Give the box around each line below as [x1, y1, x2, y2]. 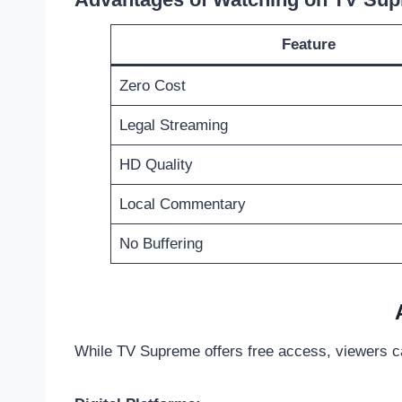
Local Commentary [118, 196, 246, 214]
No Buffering [118, 235, 203, 253]
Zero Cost [118, 77, 186, 95]
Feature [281, 36, 336, 54]
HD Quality [118, 156, 193, 174]
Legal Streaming [118, 117, 228, 135]
